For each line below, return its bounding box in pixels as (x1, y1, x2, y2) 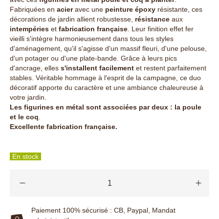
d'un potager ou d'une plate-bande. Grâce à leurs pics (10, 54, 177, 62)
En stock (12, 152, 39, 160)
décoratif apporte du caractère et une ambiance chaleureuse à (10, 83, 203, 91)
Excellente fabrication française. (10, 122, 117, 131)
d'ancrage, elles (10, 64, 61, 72)
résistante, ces (155, 5, 202, 13)
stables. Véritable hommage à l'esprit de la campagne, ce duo (10, 73, 201, 82)
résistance (135, 15, 172, 23)
